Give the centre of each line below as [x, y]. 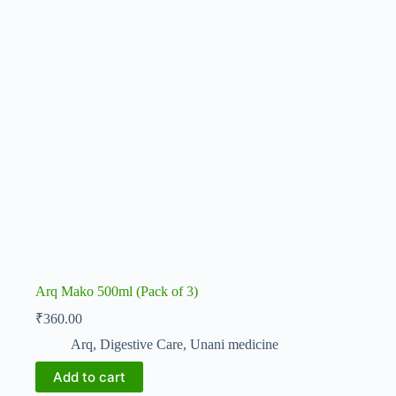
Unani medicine [234, 345]
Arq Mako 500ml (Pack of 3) [117, 292]
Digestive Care [141, 345]
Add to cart [89, 377]
